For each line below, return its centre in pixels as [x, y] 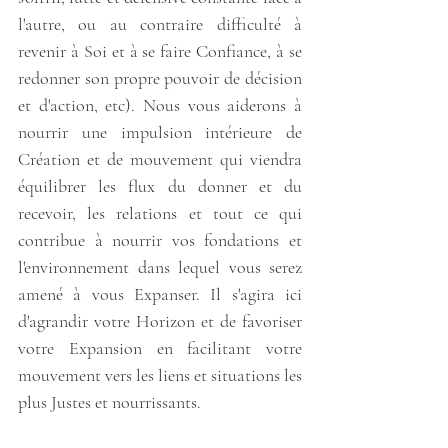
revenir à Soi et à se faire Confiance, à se [160, 50]
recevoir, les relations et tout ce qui [160, 212]
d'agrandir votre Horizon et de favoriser [160, 320]
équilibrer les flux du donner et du [160, 185]
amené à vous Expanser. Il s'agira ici [160, 293]
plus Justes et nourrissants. [111, 401]
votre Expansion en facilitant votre [160, 347]
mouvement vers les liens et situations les [160, 374]
